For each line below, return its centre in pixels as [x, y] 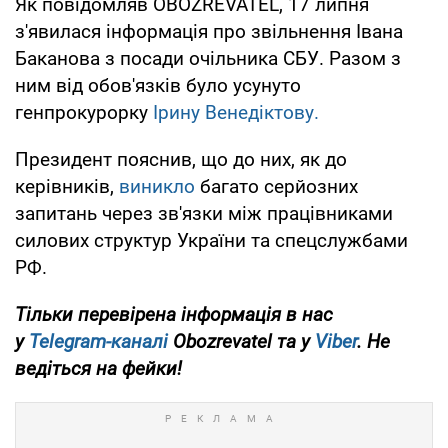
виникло [157, 187]
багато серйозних [276, 187]
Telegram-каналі [98, 342]
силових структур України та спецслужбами [211, 241]
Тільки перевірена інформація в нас [174, 315]
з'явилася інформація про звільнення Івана [209, 32]
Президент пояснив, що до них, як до [181, 160]
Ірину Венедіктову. [236, 113]
